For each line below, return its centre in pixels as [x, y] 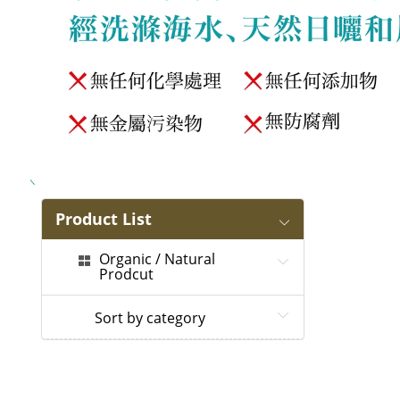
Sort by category [150, 318]
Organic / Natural [157, 259]
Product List [103, 219]
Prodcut [126, 275]
